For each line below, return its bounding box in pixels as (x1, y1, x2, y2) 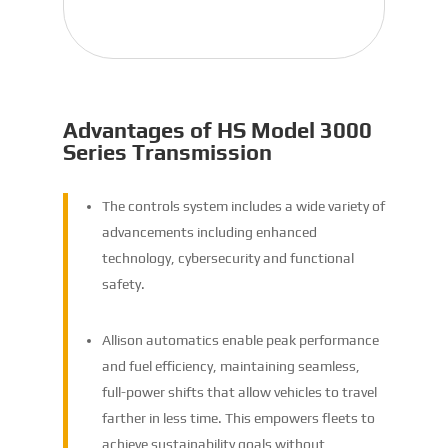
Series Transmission (62, 139, 272, 166)
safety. (101, 276, 145, 293)
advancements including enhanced (101, 224, 317, 241)
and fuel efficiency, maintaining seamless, (101, 358, 360, 375)
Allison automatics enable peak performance (101, 332, 379, 349)
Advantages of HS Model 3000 (62, 117, 372, 144)
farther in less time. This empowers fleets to (101, 410, 375, 427)
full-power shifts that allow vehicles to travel (101, 384, 377, 401)
